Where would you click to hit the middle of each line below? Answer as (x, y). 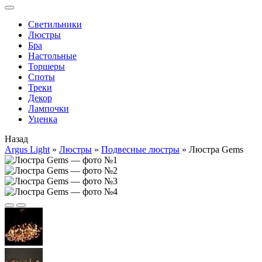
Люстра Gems (216, 149)
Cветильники (55, 24)
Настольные (52, 56)
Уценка (43, 119)
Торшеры (46, 66)
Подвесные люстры (140, 149)
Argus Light (27, 149)
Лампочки (49, 108)
